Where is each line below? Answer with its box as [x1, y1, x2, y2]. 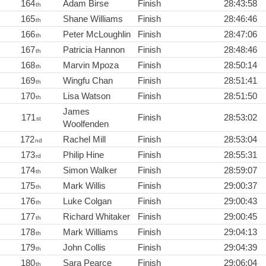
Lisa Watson [63, 91, 110, 102]
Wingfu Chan [63, 75, 113, 86]
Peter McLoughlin [63, 29, 131, 40]
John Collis [63, 242, 106, 253]
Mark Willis [63, 180, 106, 191]
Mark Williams [63, 227, 118, 237]
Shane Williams [63, 14, 123, 24]
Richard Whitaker [63, 211, 130, 222]
